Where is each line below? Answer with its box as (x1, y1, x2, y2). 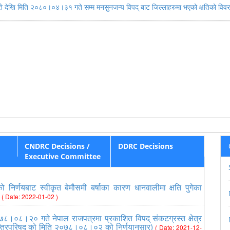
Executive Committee (25, 151, 101, 161)
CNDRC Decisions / (25, 141, 90, 151)
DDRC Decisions (118, 141, 173, 151)
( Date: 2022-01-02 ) (2, 192, 58, 201)
